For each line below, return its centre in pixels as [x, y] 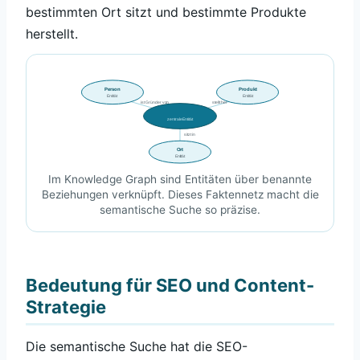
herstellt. [52, 33]
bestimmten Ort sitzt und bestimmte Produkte [166, 12]
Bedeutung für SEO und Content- [170, 286]
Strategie [66, 307]
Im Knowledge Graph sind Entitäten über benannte [180, 179]
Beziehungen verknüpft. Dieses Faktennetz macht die [180, 194]
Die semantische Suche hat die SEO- [137, 347]
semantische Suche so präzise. [180, 209]
